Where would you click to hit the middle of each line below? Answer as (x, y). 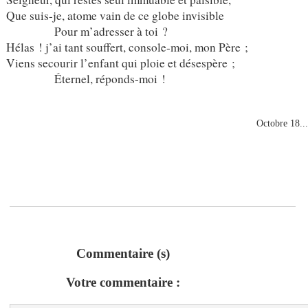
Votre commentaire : (123, 283)
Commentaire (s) (123, 254)
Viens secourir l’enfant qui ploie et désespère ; (120, 63)
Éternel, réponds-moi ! (86, 78)
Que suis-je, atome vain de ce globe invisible (115, 15)
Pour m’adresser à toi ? (87, 31)
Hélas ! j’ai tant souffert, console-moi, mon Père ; (127, 47)
